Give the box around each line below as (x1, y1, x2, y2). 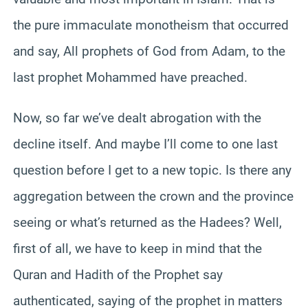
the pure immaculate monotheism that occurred (13, 16, 289, 33)
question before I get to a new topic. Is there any (13, 162, 291, 178)
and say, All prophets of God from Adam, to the (13, 43, 285, 59)
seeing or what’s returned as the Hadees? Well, (13, 214, 282, 230)
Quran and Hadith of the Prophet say (13, 266, 223, 283)
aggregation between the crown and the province (13, 188, 294, 204)
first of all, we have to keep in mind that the (13, 240, 262, 256)
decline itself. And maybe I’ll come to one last (13, 135, 278, 152)
